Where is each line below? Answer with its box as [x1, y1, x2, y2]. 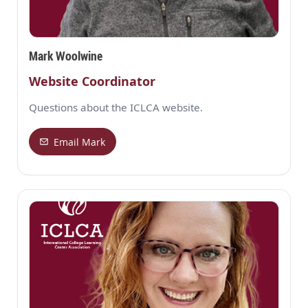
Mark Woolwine [29, 47, 102, 65]
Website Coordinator [29, 73, 155, 90]
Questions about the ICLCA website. [29, 100, 203, 115]
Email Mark [54, 135, 106, 148]
